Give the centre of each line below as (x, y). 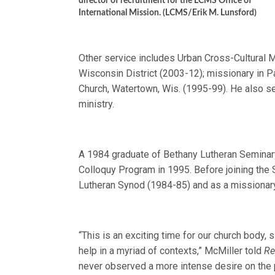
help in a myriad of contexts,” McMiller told (172, 251)
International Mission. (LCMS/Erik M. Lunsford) (168, 13)
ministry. (96, 104)
